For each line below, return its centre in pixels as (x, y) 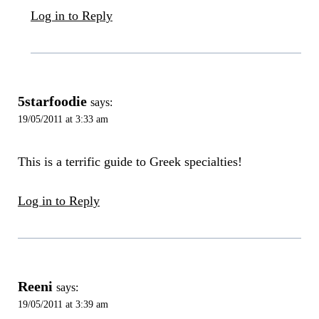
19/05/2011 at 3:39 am (63, 304)
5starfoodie (52, 101)
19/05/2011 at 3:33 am (63, 119)
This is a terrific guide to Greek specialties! (130, 161)
